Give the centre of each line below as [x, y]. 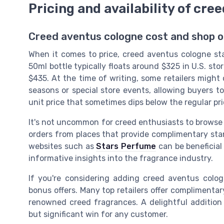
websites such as [62, 146]
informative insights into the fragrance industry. [121, 158]
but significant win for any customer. [98, 214]
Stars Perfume [126, 146]
